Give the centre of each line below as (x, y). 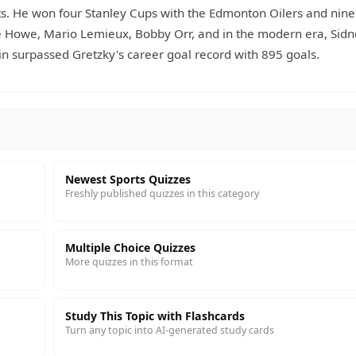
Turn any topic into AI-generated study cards (170, 330)
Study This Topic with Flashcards (155, 316)
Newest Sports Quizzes (128, 179)
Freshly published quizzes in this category (162, 193)
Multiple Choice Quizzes (130, 248)
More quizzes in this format (129, 262)
